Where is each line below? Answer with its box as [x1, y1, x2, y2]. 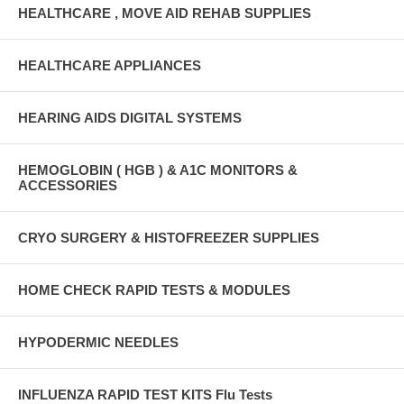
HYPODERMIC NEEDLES [18, 334, 179, 350]
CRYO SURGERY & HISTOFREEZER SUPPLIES [18, 229, 319, 245]
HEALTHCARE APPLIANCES [18, 57, 201, 73]
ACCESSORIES [18, 177, 117, 193]
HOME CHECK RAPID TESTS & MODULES [18, 281, 290, 298]
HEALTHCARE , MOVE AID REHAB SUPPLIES [18, 5, 311, 21]
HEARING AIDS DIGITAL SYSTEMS [18, 109, 242, 125]
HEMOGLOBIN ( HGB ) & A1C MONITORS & [18, 161, 298, 178]
